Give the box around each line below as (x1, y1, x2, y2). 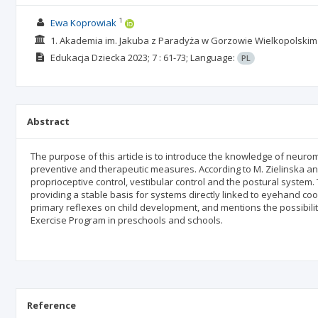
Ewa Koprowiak (50, 16, 116, 29)
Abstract (27, 115, 70, 128)
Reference (27, 299, 76, 312)
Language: (190, 51, 237, 64)
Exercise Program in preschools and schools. (31, 214, 223, 226)
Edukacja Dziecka (50, 51, 126, 64)
